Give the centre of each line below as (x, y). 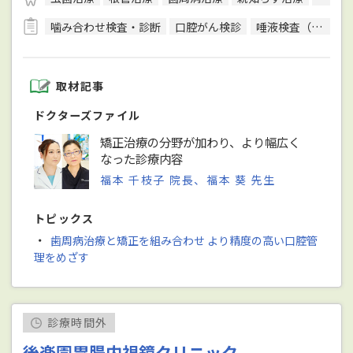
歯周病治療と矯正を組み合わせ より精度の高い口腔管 (184, 241)
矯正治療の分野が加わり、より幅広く (201, 142)
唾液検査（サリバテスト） (283, 26)
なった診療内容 (142, 159)
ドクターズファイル (87, 115)
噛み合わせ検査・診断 (106, 26)
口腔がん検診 (208, 26)
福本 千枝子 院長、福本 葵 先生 (188, 180)
